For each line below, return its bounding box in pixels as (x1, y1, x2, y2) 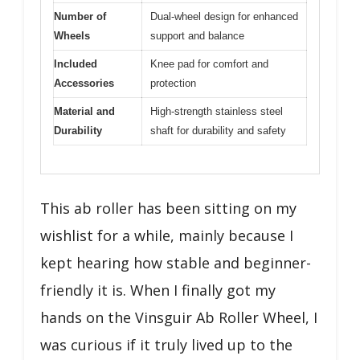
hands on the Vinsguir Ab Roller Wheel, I (40, 307, 317, 327)
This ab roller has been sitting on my (40, 198, 297, 218)
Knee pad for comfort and (150, 58, 268, 70)
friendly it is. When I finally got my (40, 280, 276, 300)
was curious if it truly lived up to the (40, 334, 292, 354)
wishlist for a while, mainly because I (40, 225, 293, 245)
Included (54, 58, 97, 70)
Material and (54, 105, 115, 117)
